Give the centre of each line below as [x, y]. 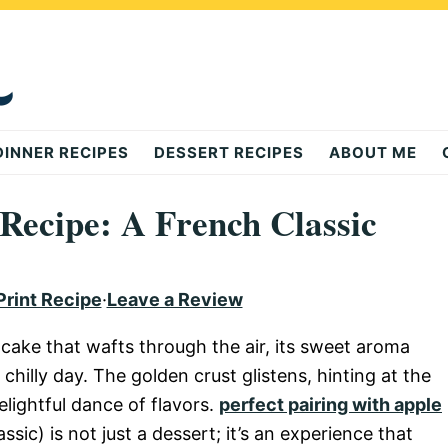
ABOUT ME [373, 152]
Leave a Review [174, 299]
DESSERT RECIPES [229, 152]
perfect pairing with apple [330, 404]
